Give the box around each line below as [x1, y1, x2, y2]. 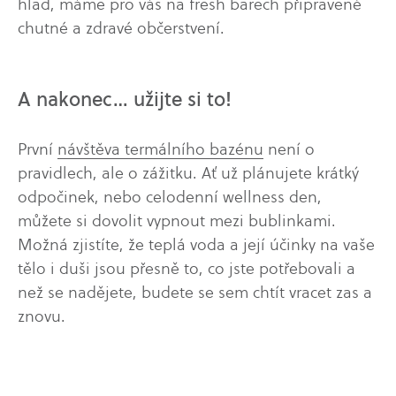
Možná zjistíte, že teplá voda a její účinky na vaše [18, 232, 375, 255]
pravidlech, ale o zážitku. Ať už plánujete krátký [18, 161, 359, 184]
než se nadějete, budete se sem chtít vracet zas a [18, 280, 372, 303]
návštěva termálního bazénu [57, 137, 263, 160]
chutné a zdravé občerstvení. [18, 16, 225, 39]
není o [263, 137, 315, 160]
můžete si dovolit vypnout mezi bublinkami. [18, 209, 336, 232]
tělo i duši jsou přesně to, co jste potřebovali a [18, 256, 355, 279]
